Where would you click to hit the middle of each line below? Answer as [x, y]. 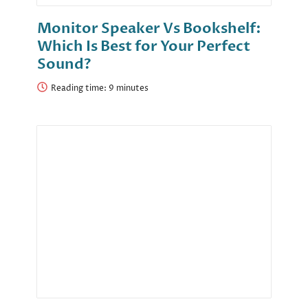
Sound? [64, 65]
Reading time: [80, 89]
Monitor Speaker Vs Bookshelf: [149, 29]
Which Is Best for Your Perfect [144, 47]
